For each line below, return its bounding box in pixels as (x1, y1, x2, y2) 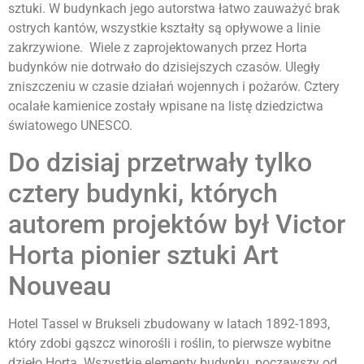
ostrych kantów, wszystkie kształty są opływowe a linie (8, 19, 320, 36)
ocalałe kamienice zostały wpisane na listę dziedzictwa (8, 97, 323, 114)
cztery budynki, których (8, 177, 278, 209)
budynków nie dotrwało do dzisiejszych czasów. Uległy (8, 58, 320, 75)
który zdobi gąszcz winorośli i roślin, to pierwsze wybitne (8, 335, 331, 351)
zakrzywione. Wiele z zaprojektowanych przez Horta (8, 39, 307, 55)
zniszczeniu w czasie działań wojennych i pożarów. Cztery (8, 78, 340, 94)
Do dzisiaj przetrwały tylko (8, 146, 312, 178)
